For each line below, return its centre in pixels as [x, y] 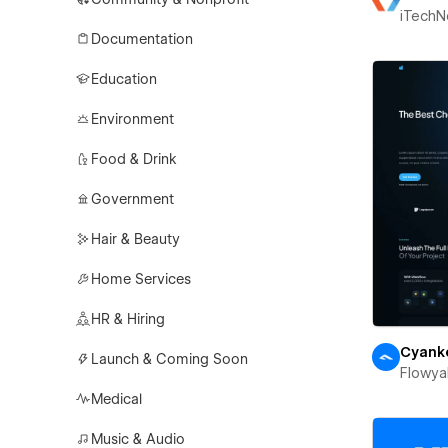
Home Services [141, 279]
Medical [117, 399]
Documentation [142, 39]
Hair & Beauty [136, 239]
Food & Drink [134, 159]
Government [133, 199]
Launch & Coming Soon [170, 359]
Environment [133, 119]
